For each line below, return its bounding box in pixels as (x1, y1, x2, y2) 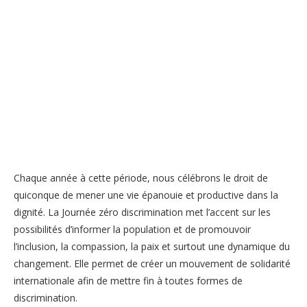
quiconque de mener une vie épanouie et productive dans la (14, 188, 278, 201)
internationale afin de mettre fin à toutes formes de (14, 273, 243, 287)
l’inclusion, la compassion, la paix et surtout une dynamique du (14, 239, 290, 253)
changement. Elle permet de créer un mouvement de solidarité (14, 256, 291, 270)
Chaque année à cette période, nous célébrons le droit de (14, 171, 268, 184)
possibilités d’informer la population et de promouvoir (14, 222, 251, 236)
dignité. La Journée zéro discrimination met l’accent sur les (14, 205, 271, 219)
